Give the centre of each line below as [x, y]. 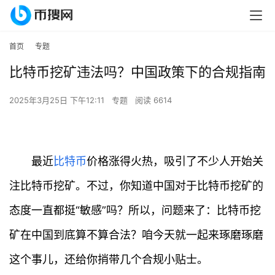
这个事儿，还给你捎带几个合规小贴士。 [109, 260]
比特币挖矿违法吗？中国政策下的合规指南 [137, 72]
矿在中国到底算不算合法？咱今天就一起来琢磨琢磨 [136, 235]
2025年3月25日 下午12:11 [58, 100]
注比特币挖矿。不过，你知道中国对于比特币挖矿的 [136, 186]
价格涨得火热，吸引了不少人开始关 [175, 161]
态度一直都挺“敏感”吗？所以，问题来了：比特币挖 [135, 211]
